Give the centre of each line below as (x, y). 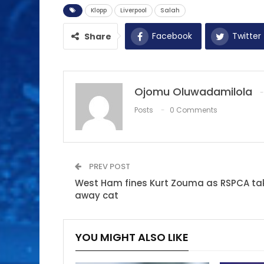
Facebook (172, 36)
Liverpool (133, 10)
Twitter (247, 36)
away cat (97, 195)
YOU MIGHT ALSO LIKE (132, 237)
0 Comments (194, 110)
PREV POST (109, 166)
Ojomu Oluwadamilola (193, 91)
